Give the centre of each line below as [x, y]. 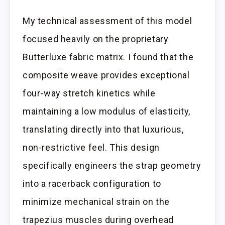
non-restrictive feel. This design [91, 148]
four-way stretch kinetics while [89, 93]
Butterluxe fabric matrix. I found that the [108, 57]
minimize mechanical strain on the [96, 202]
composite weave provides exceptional [106, 75]
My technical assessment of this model [107, 21]
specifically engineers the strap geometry [112, 166]
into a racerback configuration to [92, 184]
